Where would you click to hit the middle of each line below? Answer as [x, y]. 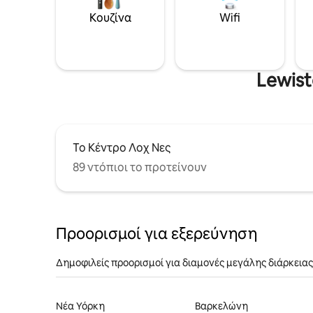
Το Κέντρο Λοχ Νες [122, 147]
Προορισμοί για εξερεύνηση [156, 233]
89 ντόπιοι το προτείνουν [140, 167]
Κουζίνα [110, 17]
